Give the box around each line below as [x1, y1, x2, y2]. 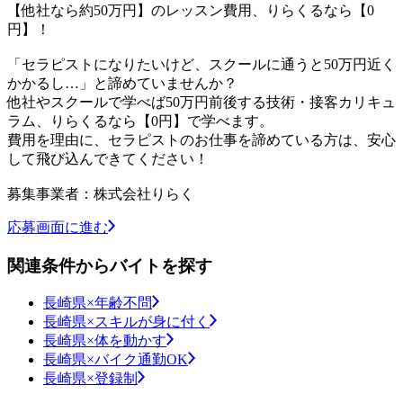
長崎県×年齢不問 [43, 295, 152, 311]
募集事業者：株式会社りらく [7, 185, 194, 201]
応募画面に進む [7, 219, 108, 235]
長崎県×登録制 [43, 371, 138, 387]
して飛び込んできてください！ [7, 150, 209, 166]
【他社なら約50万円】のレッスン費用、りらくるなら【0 [7, 2, 374, 18]
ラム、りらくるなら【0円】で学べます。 [7, 112, 273, 129]
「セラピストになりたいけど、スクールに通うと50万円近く [7, 56, 396, 72]
